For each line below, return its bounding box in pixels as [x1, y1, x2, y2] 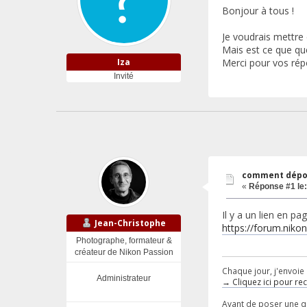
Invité [114, 71, 134, 82]
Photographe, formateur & [75, 236, 172, 246]
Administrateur [97, 273, 151, 284]
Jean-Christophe [95, 217, 166, 229]
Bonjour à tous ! [221, 4, 294, 18]
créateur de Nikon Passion [74, 247, 173, 258]
